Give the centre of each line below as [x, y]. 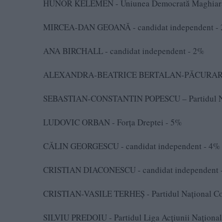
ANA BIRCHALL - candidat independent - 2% [124, 51]
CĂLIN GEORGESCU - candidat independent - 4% [132, 146]
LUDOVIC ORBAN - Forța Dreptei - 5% [112, 122]
